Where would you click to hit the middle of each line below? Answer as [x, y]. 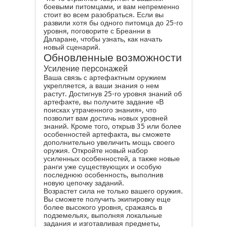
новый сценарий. [72, 47]
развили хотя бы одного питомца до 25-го [113, 23]
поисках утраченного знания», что [100, 110]
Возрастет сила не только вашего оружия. [113, 191]
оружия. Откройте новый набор [96, 150]
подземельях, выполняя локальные [103, 215]
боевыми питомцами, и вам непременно [111, 7]
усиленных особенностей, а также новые [111, 159]
